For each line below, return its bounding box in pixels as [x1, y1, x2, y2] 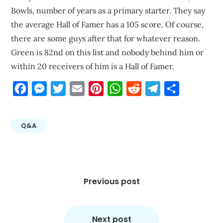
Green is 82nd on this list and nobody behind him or [11, 47, 204, 57]
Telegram [160, 84, 195, 94]
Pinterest [104, 84, 138, 94]
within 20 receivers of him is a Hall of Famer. [11, 61, 175, 71]
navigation [10, 175, 60, 188]
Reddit [141, 84, 167, 94]
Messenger [47, 84, 88, 94]
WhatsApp [122, 84, 161, 94]
